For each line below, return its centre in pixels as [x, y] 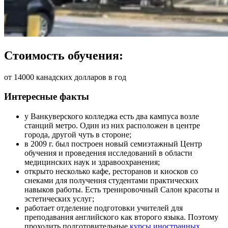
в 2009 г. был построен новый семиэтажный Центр [113, 144]
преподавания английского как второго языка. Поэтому [121, 217]
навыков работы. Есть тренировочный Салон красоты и [122, 190]
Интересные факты [47, 97]
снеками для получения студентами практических [111, 181]
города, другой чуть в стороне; [78, 135]
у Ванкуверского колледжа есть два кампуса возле [112, 117]
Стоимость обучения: [64, 55]
